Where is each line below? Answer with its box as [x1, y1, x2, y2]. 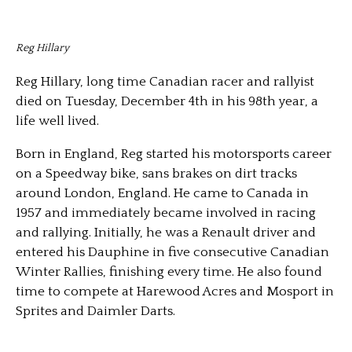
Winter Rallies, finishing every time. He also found [16, 264, 322, 279]
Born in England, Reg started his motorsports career [16, 146, 332, 161]
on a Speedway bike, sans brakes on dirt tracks [16, 166, 297, 181]
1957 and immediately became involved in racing [16, 205, 316, 220]
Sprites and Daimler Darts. [16, 303, 175, 318]
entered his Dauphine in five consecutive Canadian [16, 244, 329, 259]
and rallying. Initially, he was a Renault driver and [16, 225, 316, 240]
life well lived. [16, 113, 99, 128]
